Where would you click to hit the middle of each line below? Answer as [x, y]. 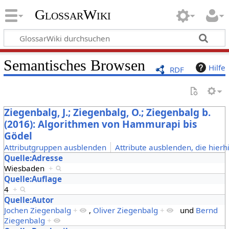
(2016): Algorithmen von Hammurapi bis [100, 124]
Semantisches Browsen [74, 65]
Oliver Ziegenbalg [125, 210]
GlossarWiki [73, 15]
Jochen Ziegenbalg [37, 210]
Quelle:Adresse [33, 158]
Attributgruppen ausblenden [55, 147]
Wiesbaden [26, 168]
